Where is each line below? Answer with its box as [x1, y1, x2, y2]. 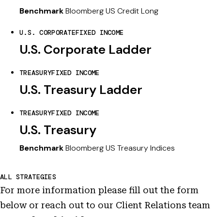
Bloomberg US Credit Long [63, 6, 158, 16]
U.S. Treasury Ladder [19, 81, 142, 98]
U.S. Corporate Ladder [19, 41, 152, 58]
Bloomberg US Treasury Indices [63, 143, 175, 153]
